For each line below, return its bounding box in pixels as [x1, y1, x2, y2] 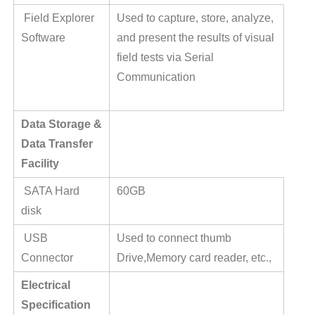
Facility [20, 157, 59, 170]
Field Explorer [20, 12, 94, 25]
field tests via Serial [116, 51, 214, 64]
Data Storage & [20, 118, 102, 131]
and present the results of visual [116, 32, 274, 44]
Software [20, 32, 68, 44]
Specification [20, 299, 91, 311]
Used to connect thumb [116, 232, 231, 245]
